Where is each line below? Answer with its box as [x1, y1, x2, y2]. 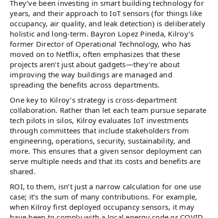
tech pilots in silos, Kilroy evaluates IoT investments [10, 115, 189, 125]
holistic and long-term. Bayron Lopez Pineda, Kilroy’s [10, 29, 194, 38]
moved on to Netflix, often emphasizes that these [10, 49, 180, 59]
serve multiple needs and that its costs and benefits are [10, 156, 200, 166]
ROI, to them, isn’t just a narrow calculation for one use [10, 182, 201, 191]
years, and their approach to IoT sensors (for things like [10, 8, 202, 18]
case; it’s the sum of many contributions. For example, [10, 192, 198, 201]
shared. [10, 166, 37, 176]
